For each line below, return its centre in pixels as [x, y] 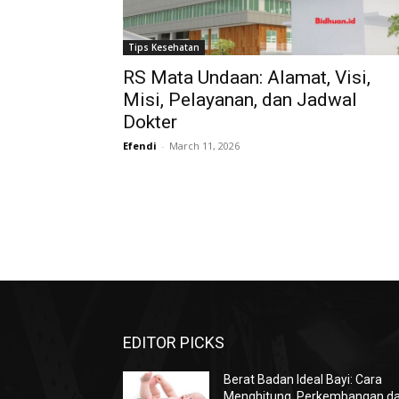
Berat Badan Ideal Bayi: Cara [303, 380]
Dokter [150, 122]
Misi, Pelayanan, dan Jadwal [240, 100]
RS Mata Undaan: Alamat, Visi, [247, 77]
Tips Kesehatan [164, 47]
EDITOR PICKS [174, 343]
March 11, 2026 [204, 146]
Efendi [140, 146]
